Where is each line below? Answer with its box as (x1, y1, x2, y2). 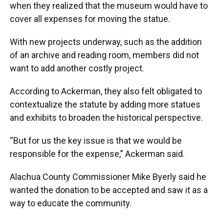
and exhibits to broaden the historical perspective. (10, 112, 203, 123)
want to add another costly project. (10, 63, 144, 74)
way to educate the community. (10, 198, 131, 209)
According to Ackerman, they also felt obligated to (10, 86, 202, 97)
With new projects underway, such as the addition (10, 37, 202, 47)
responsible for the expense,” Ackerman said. (10, 149, 185, 159)
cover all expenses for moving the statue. (10, 14, 170, 24)
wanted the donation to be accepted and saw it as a (10, 185, 208, 196)
